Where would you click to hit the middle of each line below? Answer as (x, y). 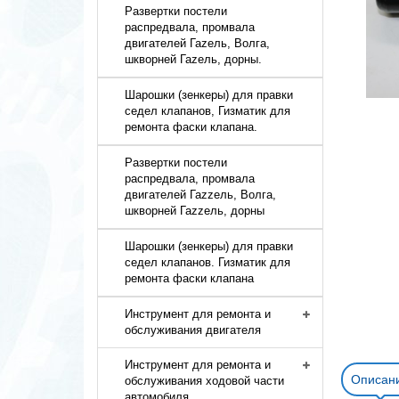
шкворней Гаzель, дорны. (194, 59)
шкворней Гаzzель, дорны (195, 211)
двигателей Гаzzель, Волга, (201, 195)
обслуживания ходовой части (205, 381)
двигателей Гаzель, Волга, (198, 43)
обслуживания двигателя (193, 330)
